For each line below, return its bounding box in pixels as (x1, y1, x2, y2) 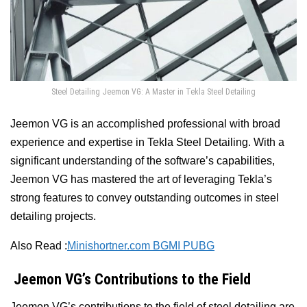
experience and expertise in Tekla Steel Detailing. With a (10, 136, 284, 148)
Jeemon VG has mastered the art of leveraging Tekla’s (10, 173, 272, 185)
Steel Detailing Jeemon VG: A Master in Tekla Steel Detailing (51, 86, 256, 97)
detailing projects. (10, 210, 96, 222)
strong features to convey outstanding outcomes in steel (10, 191, 279, 204)
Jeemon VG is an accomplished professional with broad (10, 117, 280, 130)
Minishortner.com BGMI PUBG (67, 239, 214, 251)
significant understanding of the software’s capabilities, (10, 154, 275, 167)
